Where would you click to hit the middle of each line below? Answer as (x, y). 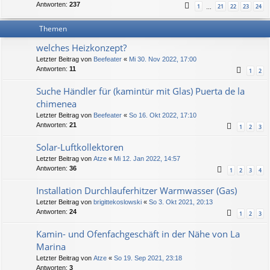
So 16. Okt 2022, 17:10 (163, 115)
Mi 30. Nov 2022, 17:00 (163, 59)
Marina (51, 247)
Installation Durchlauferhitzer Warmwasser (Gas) (137, 191)
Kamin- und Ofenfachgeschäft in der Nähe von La (138, 234)
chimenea (56, 104)
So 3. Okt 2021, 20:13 (181, 202)
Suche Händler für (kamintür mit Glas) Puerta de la (140, 91)
